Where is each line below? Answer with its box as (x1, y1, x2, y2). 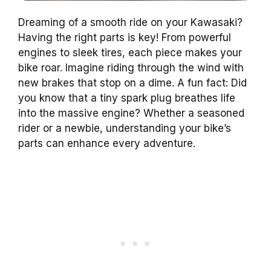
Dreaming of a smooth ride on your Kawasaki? (18, 16, 243, 29)
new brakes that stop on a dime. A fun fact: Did (18, 77, 247, 90)
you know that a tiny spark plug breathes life (18, 92, 235, 105)
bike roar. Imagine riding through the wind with (18, 62, 244, 74)
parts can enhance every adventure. (18, 137, 195, 150)
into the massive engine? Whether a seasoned (18, 107, 244, 120)
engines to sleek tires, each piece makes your (18, 47, 242, 59)
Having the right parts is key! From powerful (18, 31, 231, 44)
